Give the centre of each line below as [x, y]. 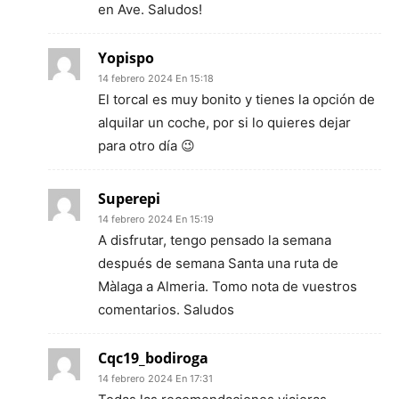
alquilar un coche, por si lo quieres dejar [224, 122]
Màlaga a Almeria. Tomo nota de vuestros [228, 286]
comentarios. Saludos [166, 309]
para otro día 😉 [147, 145]
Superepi [129, 198]
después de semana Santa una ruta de [218, 263]
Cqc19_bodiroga [153, 358]
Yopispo [126, 57]
